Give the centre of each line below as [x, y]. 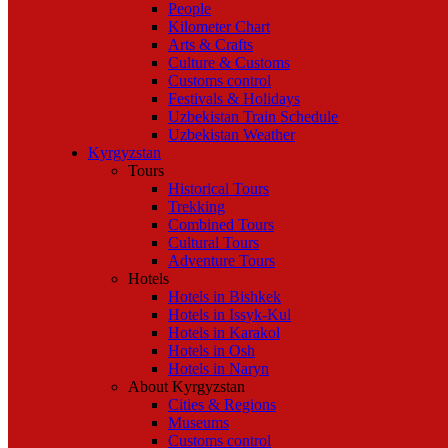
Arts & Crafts [210, 44]
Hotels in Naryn [218, 368]
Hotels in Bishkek [224, 296]
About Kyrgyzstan [186, 386]
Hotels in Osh [211, 350]
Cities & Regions [222, 404]
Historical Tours [218, 188]
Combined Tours [221, 224]
